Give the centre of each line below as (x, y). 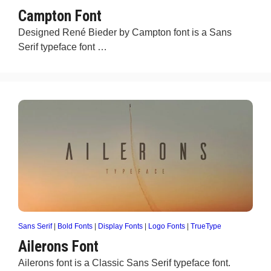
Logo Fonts (167, 226)
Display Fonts (120, 226)
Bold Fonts (75, 226)
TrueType (206, 226)
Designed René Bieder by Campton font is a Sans (125, 32)
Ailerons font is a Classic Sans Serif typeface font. (124, 263)
